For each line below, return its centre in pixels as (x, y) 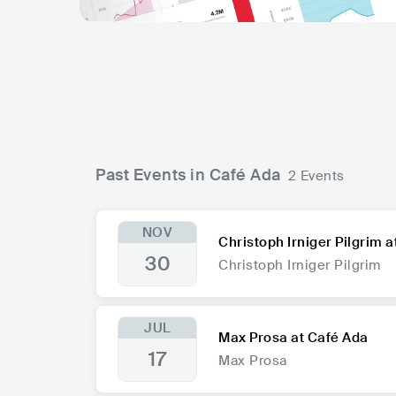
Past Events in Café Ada (188, 175)
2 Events (316, 176)
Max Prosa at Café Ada (293, 338)
